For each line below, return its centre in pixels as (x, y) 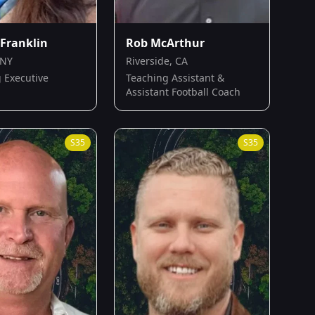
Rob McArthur (165, 43)
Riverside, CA (157, 60)
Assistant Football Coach (183, 91)
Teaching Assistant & (175, 77)
